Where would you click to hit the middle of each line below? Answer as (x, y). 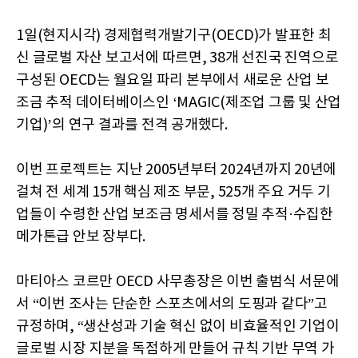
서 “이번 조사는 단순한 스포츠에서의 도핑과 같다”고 (172, 304)
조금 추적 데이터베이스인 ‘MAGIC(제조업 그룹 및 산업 (179, 102)
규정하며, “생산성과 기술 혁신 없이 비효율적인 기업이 (178, 326)
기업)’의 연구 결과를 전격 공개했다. (122, 125)
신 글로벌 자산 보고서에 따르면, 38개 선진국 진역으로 (177, 58)
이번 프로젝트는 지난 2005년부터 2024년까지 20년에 (176, 169)
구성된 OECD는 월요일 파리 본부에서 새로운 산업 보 (173, 80)
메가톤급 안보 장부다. (81, 237)
